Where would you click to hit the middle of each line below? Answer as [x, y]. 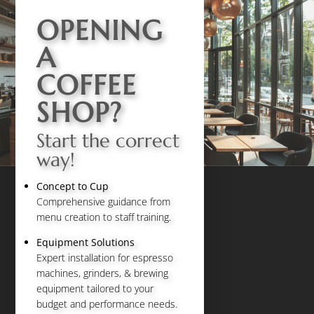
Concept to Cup [73, 186]
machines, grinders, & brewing [103, 273]
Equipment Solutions [86, 242]
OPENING [100, 30]
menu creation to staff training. [104, 217]
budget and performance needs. [107, 303]
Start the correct [108, 141]
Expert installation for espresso [105, 257]
